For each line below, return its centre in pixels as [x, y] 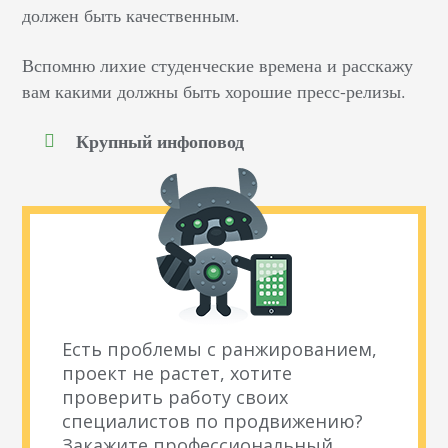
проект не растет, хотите [177, 372]
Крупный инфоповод [160, 140]
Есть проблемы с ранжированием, [220, 348]
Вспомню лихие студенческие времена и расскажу [218, 64]
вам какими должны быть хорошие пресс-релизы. [214, 90]
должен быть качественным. [131, 14]
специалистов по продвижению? [213, 420]
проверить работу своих [175, 396]
